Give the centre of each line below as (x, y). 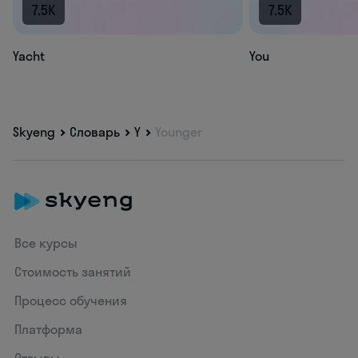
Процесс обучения (71, 301)
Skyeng (34, 132)
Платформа (49, 330)
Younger (179, 132)
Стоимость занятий (73, 272)
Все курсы (46, 243)
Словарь (95, 132)
